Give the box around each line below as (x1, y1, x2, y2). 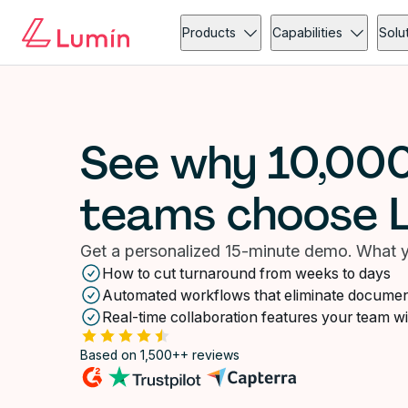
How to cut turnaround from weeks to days (102, 264, 391, 282)
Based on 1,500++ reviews (80, 347, 240, 362)
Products (182, 25, 237, 40)
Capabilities (272, 25, 343, 40)
